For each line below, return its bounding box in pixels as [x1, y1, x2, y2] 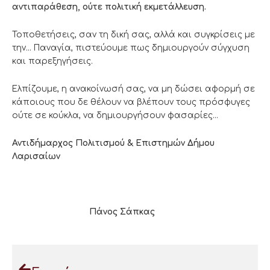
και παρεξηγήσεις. [12, 56, 93, 66]
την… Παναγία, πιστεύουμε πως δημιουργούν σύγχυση [12, 43, 250, 52]
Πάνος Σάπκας [12, 207, 155, 216]
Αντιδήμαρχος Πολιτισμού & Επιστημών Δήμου [12, 138, 215, 148]
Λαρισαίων [12, 151, 60, 161]
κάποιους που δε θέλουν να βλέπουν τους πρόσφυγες [12, 97, 250, 107]
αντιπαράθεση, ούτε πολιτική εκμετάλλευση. [12, 2, 206, 11]
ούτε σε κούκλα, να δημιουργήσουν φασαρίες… [12, 110, 218, 120]
